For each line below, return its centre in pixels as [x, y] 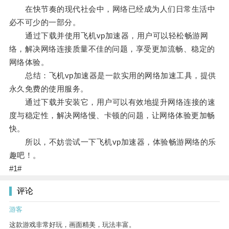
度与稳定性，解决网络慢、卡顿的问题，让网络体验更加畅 [112, 116]
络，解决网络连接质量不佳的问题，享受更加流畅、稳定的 [112, 49]
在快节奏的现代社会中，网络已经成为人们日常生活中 [112, 9]
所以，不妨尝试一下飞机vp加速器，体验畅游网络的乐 [112, 142]
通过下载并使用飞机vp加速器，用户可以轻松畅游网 [109, 36]
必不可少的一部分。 [45, 22]
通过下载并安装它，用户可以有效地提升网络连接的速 [112, 102]
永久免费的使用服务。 [49, 89]
